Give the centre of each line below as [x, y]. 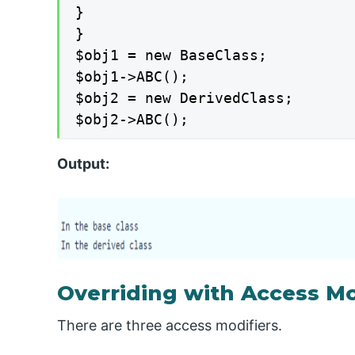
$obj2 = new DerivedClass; [184, 98]
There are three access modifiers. [170, 326]
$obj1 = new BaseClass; [171, 55]
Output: [83, 163]
